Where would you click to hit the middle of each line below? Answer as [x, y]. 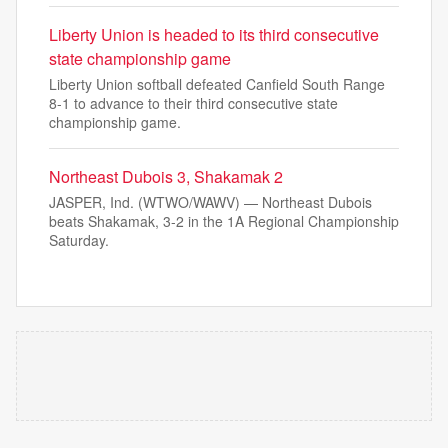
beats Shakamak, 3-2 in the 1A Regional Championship [224, 221]
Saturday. [79, 240]
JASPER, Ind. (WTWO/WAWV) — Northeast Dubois [210, 202]
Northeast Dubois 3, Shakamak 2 [166, 176]
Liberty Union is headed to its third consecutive [214, 34]
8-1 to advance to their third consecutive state [193, 103]
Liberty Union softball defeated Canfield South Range [217, 84]
